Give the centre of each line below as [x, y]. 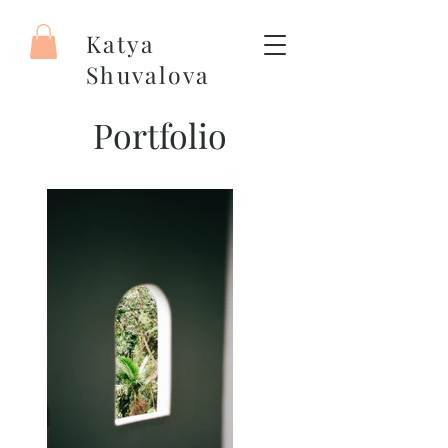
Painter [117, 100]
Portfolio [160, 134]
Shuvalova [148, 74]
